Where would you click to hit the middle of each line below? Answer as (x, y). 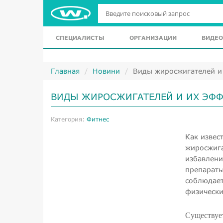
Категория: (69, 119)
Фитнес (98, 119)
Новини (106, 71)
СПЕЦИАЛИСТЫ (80, 38)
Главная (65, 71)
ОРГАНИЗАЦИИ (153, 38)
